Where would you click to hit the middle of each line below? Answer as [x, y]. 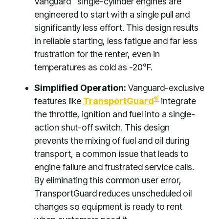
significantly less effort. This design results [116, 28]
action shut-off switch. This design [102, 127]
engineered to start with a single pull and [112, 14]
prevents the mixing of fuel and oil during [112, 141]
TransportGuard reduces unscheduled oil [113, 193]
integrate [177, 101]
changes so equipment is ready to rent [108, 207]
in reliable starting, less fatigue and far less [116, 41]
